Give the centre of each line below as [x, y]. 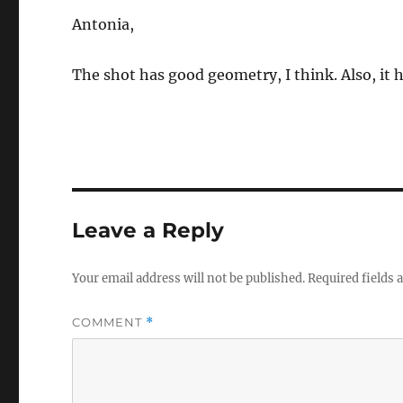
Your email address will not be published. [189, 278]
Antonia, [103, 24]
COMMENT [109, 322]
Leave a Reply [148, 230]
